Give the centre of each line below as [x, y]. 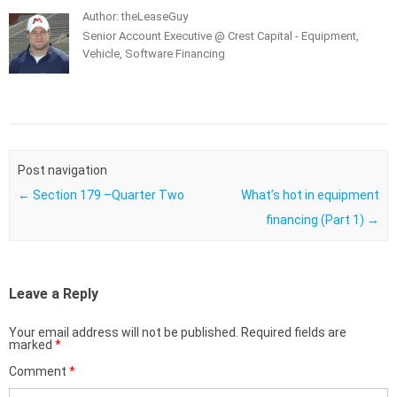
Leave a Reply [54, 294]
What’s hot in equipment [311, 195]
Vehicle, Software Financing [154, 53]
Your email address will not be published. [124, 333]
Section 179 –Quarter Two [107, 195]
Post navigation [62, 171]
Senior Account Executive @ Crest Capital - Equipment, [221, 35]
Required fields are [294, 333]
